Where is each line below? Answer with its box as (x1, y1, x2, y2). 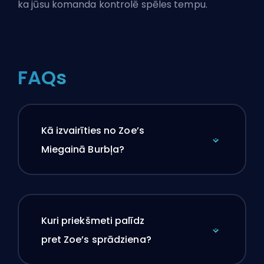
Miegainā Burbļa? (41, 142, 125, 156)
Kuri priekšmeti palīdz (41, 213, 144, 227)
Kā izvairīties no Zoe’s (41, 123, 144, 137)
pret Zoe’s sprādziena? (41, 232, 151, 246)
